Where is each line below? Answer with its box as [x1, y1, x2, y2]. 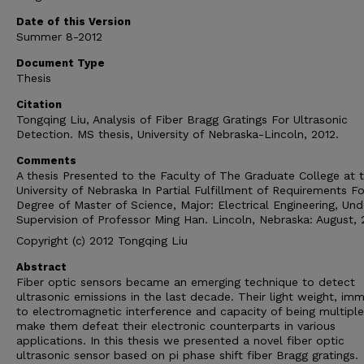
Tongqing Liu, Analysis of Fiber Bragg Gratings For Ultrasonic [16, 113, 348, 126]
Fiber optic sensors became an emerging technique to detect [16, 275, 355, 288]
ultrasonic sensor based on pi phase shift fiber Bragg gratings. [16, 349, 358, 362]
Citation [16, 98, 62, 110]
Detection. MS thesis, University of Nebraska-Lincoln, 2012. [16, 128, 339, 141]
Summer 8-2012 [16, 30, 102, 43]
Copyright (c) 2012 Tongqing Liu [16, 234, 188, 247]
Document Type [16, 57, 105, 69]
